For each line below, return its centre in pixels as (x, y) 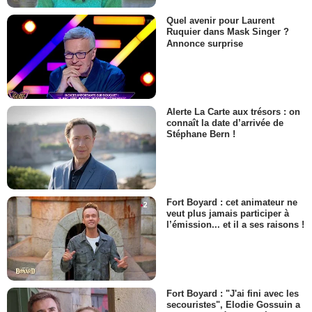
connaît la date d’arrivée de (225, 123)
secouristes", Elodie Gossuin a (233, 304)
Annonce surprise (205, 43)
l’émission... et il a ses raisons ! (235, 225)
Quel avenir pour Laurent (220, 21)
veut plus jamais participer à (228, 214)
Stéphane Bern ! (201, 134)
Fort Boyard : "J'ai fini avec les (233, 293)
